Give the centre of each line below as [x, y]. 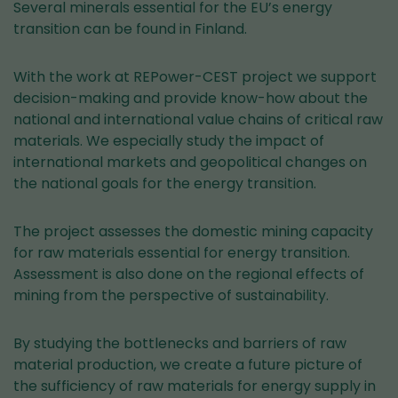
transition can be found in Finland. [130, 29]
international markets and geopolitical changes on [190, 162]
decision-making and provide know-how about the [191, 98]
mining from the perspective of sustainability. [171, 295]
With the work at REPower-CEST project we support [195, 77]
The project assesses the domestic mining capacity [193, 231]
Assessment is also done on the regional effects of [189, 274]
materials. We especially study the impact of [169, 141]
